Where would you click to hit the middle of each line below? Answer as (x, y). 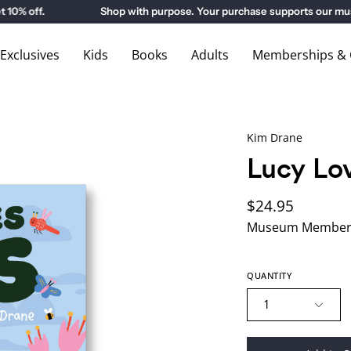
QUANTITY (270, 276)
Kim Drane (275, 137)
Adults (210, 54)
